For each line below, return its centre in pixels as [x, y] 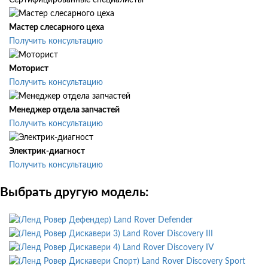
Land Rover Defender [153, 220]
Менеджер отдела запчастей [64, 110]
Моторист [29, 69]
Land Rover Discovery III [168, 234]
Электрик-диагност [47, 152]
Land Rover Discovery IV [168, 247]
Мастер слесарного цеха [57, 28]
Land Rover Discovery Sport [194, 261]
